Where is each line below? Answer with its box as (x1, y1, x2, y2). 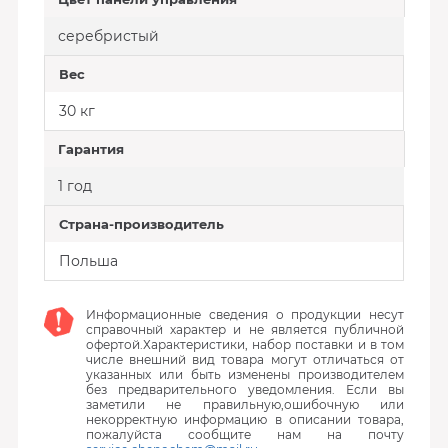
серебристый (57, 27, 159, 45)
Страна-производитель (58, 216, 224, 232)
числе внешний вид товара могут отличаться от (85, 352, 405, 367)
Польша (58, 252, 118, 270)
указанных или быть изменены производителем (85, 367, 405, 382)
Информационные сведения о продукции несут (85, 307, 405, 322)
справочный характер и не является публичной (85, 322, 405, 337)
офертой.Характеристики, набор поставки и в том (85, 337, 405, 352)
